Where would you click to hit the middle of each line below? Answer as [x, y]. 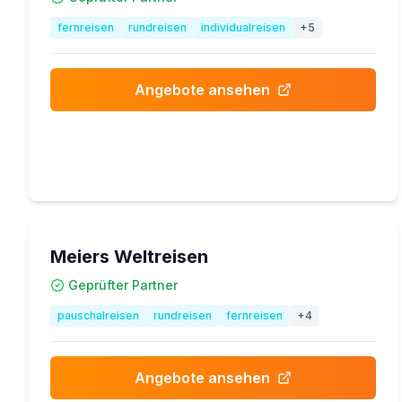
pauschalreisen [98, 315]
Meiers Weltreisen [129, 257]
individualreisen [243, 27]
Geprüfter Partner [123, 285]
